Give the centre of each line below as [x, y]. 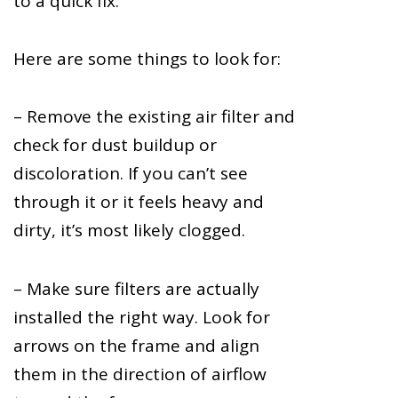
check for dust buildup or [115, 145]
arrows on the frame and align [136, 345]
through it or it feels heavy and [139, 202]
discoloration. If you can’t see [131, 174]
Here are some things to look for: [147, 59]
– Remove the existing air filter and [154, 117]
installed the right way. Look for [142, 317]
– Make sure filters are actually [136, 288]
